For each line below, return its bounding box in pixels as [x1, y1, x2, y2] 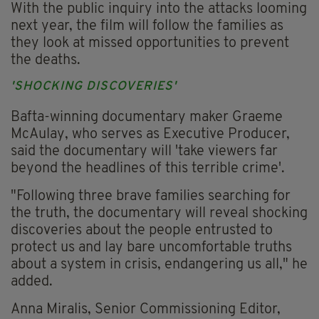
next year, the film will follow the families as [11, 19, 283, 34]
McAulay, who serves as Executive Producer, [11, 127, 290, 142]
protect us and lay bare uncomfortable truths [11, 241, 292, 256]
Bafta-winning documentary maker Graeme [11, 110, 283, 125]
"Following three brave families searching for [11, 189, 291, 204]
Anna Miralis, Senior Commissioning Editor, [11, 303, 281, 318]
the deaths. [11, 53, 80, 68]
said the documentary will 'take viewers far [11, 145, 278, 159]
